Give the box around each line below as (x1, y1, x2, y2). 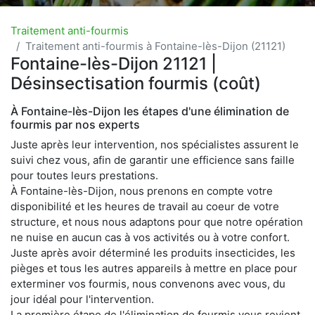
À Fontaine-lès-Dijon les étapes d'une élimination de (11, 103, 289, 118)
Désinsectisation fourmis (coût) (11, 72, 261, 94)
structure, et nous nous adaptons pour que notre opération (11, 214, 303, 229)
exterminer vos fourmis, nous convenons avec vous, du (11, 276, 285, 290)
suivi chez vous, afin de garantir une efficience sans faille (11, 153, 295, 167)
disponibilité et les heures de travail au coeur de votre (11, 199, 279, 213)
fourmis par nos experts (11, 117, 140, 131)
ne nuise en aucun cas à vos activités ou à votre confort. (11, 230, 290, 244)
